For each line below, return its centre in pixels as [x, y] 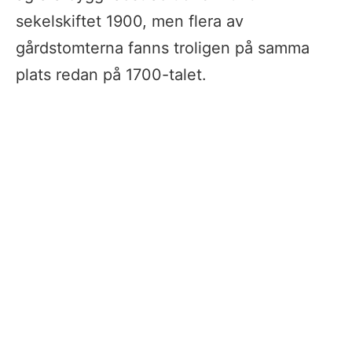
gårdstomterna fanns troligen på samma [163, 48]
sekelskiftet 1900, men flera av [130, 22]
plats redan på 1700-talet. [111, 75]
